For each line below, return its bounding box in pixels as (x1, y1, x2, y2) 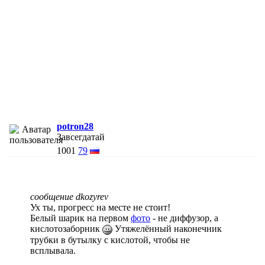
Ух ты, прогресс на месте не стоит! (30, 202, 170, 212)
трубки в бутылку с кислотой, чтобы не (30, 234, 190, 245)
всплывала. (30, 245, 76, 256)
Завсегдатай (57, 131, 105, 142)
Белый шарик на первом (30, 212, 131, 223)
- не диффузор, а (150, 212, 218, 223)
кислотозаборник (30, 223, 102, 234)
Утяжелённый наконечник (112, 223, 222, 234)
